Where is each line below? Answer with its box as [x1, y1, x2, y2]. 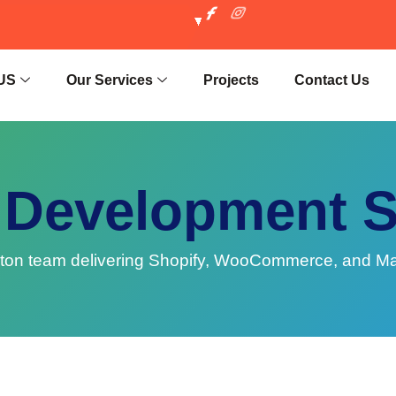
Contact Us [294, 72, 370, 88]
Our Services [66, 72, 154, 88]
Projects [203, 72, 260, 88]
